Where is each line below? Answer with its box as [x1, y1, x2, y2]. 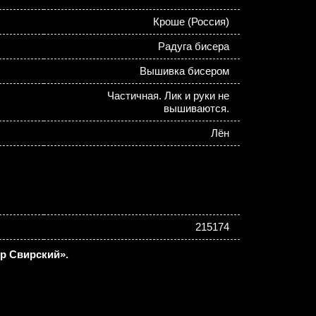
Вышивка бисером [139, 65, 229, 77]
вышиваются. [163, 102, 229, 114]
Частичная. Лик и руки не [107, 90, 229, 102]
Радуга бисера [157, 40, 229, 52]
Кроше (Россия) [152, 16, 229, 28]
